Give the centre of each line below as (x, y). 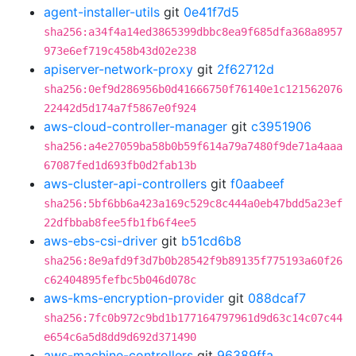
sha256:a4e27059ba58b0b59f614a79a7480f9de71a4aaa (193, 146)
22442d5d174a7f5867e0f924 (120, 108)
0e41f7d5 (211, 12)
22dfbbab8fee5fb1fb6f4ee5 (120, 222)
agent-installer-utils (102, 12)
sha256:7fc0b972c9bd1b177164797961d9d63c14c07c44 (193, 318)
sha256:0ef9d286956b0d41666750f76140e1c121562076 (193, 89)
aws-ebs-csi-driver (101, 241)
